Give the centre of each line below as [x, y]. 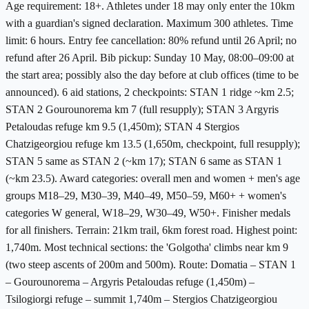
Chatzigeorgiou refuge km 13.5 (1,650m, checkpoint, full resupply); [153, 144]
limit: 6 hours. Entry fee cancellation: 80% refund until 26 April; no [151, 41]
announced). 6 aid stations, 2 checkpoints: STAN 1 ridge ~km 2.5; [150, 92]
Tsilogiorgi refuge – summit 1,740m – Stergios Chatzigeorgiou [141, 299]
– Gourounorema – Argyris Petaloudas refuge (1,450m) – [130, 282]
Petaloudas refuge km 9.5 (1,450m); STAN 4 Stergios [122, 127]
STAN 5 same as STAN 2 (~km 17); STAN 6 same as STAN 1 [144, 161]
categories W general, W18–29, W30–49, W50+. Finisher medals [148, 213]
